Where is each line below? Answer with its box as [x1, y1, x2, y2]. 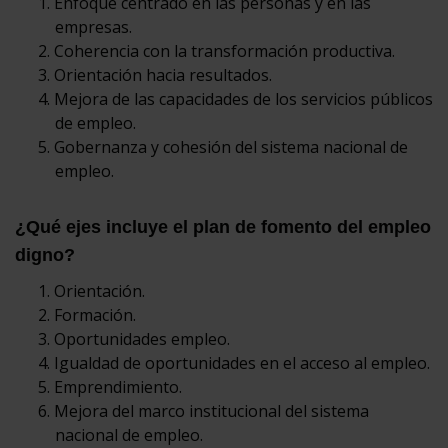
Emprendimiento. [54, 375, 182, 398]
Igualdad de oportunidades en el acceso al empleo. [54, 351, 430, 374]
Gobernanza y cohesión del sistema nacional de [54, 135, 408, 158]
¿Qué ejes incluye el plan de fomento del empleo [15, 216, 431, 237]
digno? [15, 244, 75, 265]
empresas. [55, 15, 132, 38]
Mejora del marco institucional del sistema [54, 399, 369, 422]
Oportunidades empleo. [54, 327, 230, 350]
